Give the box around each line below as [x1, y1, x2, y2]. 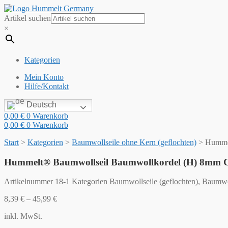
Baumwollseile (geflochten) [109, 177, 198, 186]
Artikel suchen [4, 14, 51, 22]
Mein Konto [24, 73, 64, 81]
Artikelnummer [4, 177, 55, 186]
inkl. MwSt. [4, 212, 42, 221]
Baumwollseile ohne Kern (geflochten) [72, 138, 196, 147]
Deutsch [24, 100, 56, 109]
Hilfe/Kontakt [24, 82, 69, 91]
